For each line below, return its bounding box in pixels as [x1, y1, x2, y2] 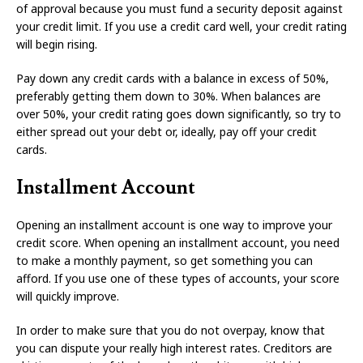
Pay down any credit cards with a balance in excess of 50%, [16, 70, 329, 87]
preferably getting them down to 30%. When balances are [16, 88, 321, 105]
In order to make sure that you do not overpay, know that [16, 322, 325, 339]
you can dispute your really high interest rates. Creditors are [16, 340, 332, 357]
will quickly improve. [16, 288, 119, 305]
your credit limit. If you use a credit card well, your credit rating [16, 19, 347, 35]
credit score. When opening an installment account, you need [16, 235, 340, 251]
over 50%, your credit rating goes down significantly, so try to [16, 106, 341, 122]
